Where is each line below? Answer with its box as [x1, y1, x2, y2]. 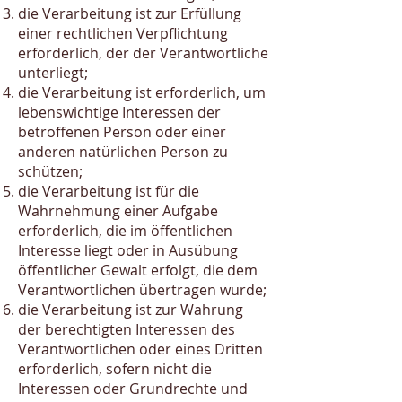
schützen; [18, 162, 83, 181]
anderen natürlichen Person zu [18, 142, 228, 162]
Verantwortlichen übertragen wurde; [18, 280, 267, 300]
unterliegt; [18, 63, 88, 83]
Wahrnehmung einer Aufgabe [18, 201, 218, 221]
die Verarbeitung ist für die [18, 181, 199, 201]
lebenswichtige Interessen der [18, 102, 221, 122]
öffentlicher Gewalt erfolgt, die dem [18, 260, 258, 280]
